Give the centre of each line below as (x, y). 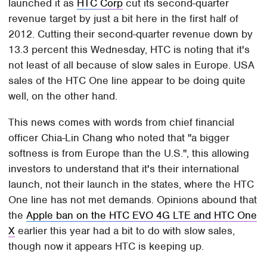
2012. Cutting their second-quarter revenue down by (131, 34)
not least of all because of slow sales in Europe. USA (132, 65)
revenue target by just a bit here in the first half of (124, 19)
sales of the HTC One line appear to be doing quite (127, 81)
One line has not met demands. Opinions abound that (133, 200)
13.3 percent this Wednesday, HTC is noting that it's (129, 50)
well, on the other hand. (63, 96)
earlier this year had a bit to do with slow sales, (125, 231)
